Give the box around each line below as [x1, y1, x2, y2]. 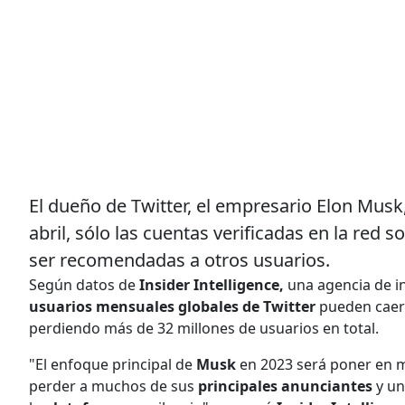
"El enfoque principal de [29, 353, 196, 374]
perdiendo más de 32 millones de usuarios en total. [29, 317, 379, 338]
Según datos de [29, 274, 136, 295]
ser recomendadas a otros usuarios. [29, 247, 330, 272]
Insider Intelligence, [136, 274, 284, 295]
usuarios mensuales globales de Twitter [29, 296, 316, 316]
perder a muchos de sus [29, 375, 198, 396]
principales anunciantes [198, 375, 372, 396]
